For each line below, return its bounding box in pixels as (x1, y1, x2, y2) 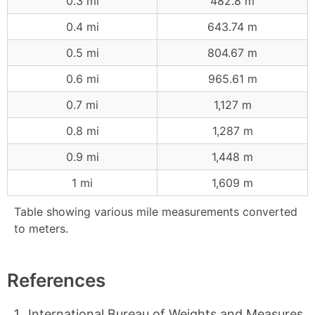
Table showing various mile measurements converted (14, 205, 297, 219)
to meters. (14, 221, 68, 236)
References (7, 269, 105, 291)
